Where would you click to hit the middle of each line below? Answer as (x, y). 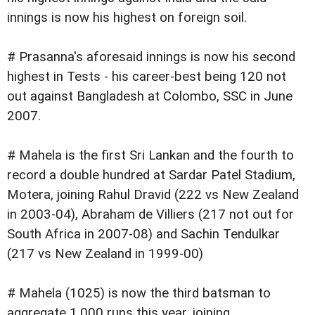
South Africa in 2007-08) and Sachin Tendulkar (143, 234)
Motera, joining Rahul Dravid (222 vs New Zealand (153, 195)
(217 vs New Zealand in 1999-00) (105, 254)
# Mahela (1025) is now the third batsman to (139, 294)
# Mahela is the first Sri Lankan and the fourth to (150, 156)
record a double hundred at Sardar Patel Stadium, (151, 175)
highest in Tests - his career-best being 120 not (147, 77)
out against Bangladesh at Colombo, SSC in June (150, 97)
